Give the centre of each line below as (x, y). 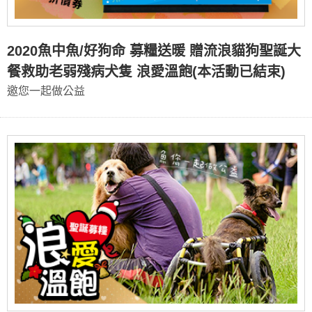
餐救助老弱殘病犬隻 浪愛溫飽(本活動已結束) (146, 72)
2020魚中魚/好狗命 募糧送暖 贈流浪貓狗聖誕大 (154, 51)
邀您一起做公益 (46, 91)
